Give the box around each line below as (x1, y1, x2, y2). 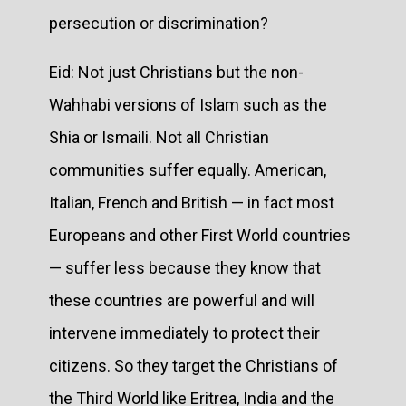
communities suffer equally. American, (49, 159, 326, 179)
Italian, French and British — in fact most (49, 192, 334, 212)
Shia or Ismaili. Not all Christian (49, 127, 269, 147)
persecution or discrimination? (49, 13, 272, 33)
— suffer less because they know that (49, 257, 321, 277)
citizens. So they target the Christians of (49, 355, 338, 375)
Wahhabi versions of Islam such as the (49, 94, 327, 114)
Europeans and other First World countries (49, 225, 351, 245)
